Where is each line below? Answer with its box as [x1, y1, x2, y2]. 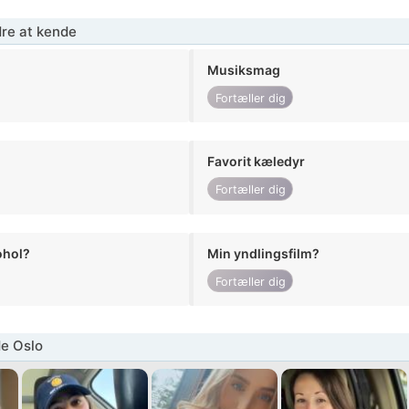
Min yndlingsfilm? [207, 245, 320, 261]
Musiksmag [207, 62, 281, 79]
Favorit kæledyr [207, 153, 306, 170]
